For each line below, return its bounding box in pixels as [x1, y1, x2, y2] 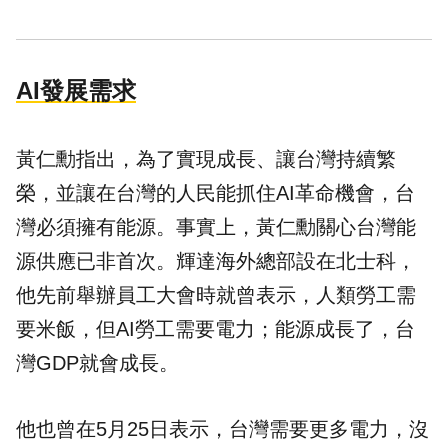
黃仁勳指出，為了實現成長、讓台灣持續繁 [16, 148, 396, 171]
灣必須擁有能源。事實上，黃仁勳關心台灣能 [16, 216, 416, 239]
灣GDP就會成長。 [16, 352, 179, 375]
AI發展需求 [16, 77, 136, 105]
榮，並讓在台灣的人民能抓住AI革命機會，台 [16, 182, 415, 205]
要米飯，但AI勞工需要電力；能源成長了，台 [16, 318, 415, 341]
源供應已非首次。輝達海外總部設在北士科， [16, 250, 416, 273]
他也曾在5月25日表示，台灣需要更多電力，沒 [16, 418, 429, 441]
